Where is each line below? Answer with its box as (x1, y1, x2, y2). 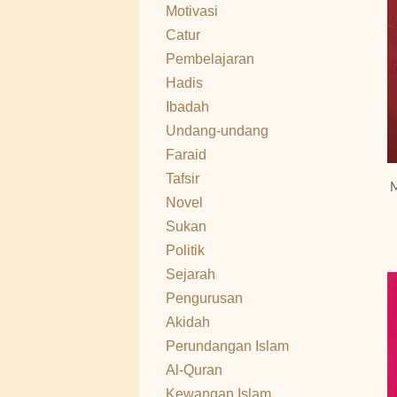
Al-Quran (166, 362, 222, 378)
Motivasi (166, 4, 218, 19)
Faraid (166, 147, 206, 162)
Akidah (166, 315, 210, 330)
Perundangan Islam (166, 339, 289, 354)
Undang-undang (166, 123, 269, 138)
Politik (166, 243, 205, 258)
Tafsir (166, 171, 199, 186)
